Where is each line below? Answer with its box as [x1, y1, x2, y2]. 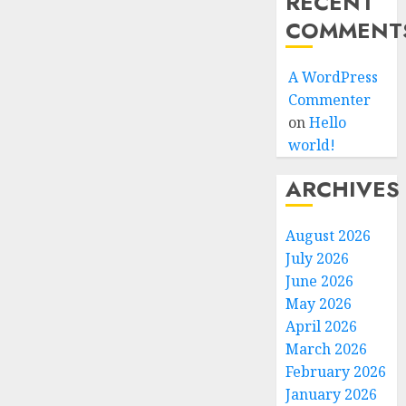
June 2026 [285, 271, 354, 291]
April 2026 [285, 316, 358, 336]
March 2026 [285, 339, 368, 359]
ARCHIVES [285, 173, 401, 205]
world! [288, 135, 336, 155]
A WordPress [288, 67, 379, 87]
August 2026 [285, 226, 372, 246]
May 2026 [285, 294, 353, 314]
